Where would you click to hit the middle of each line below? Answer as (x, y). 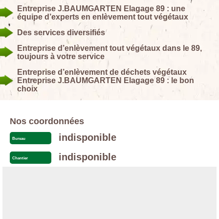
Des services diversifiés (61, 33)
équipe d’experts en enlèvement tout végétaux (103, 17)
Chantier (20, 158)
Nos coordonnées (47, 121)
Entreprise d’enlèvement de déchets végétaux (102, 72)
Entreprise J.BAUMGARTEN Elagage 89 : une (101, 9)
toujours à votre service (61, 57)
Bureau (19, 139)
